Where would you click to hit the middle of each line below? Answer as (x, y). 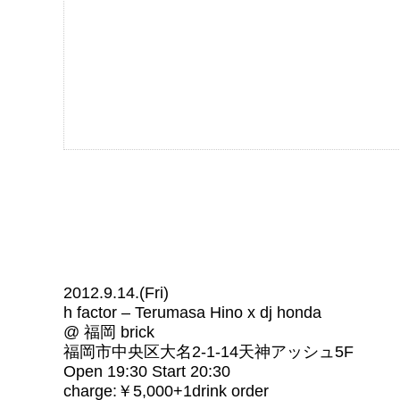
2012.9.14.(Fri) (116, 293)
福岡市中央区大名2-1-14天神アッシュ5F (208, 352)
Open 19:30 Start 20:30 (147, 371)
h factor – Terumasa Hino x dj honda (192, 312)
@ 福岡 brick (109, 332)
